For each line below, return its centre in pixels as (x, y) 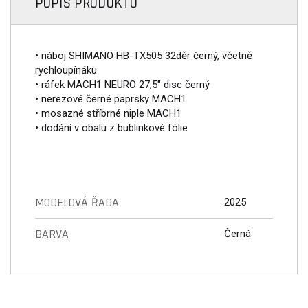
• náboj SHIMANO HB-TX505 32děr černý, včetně (144, 56)
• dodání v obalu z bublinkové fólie (111, 128)
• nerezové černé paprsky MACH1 (111, 99)
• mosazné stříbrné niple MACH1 (108, 113)
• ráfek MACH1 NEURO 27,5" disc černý (122, 85)
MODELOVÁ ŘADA (77, 202)
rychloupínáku (66, 70)
